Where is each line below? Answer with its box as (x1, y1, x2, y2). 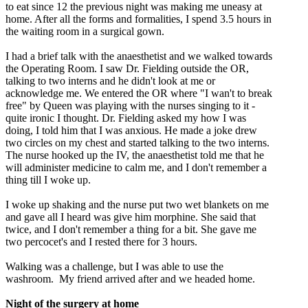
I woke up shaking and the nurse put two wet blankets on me (5, 199, 269, 211)
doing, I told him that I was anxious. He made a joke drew (5, 124, 257, 137)
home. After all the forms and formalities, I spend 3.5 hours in (5, 13, 272, 25)
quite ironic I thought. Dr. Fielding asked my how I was (5, 112, 246, 124)
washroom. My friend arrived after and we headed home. (5, 273, 255, 285)
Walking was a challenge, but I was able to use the (5, 261, 223, 273)
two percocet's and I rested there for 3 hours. (5, 236, 197, 248)
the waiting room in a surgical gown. (5, 25, 164, 38)
